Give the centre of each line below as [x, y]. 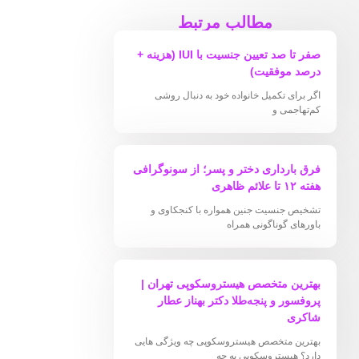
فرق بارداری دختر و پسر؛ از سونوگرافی [227, 169]
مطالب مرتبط [225, 22]
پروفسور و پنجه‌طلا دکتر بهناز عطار [239, 300]
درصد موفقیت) [285, 71]
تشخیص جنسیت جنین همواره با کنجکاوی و [236, 210]
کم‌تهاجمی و [296, 109]
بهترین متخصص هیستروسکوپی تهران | [231, 283]
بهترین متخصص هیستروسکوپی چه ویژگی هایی [228, 341]
